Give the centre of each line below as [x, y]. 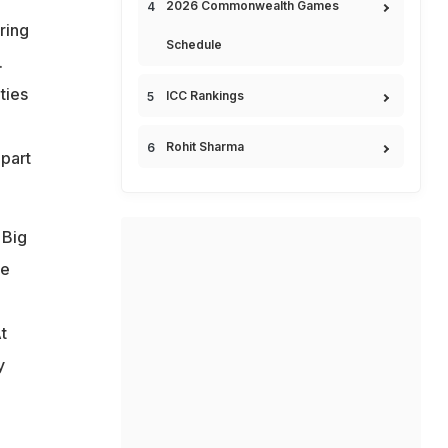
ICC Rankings [205, 95]
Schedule [194, 44]
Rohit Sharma [205, 146]
